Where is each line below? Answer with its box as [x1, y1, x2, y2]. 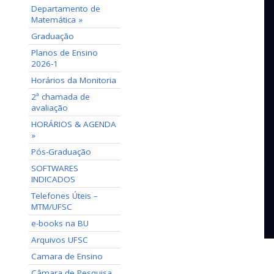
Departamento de [31, 3, 100, 14]
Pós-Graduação [31, 146, 91, 157]
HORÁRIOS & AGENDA [31, 119, 116, 130]
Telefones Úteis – [31, 190, 98, 201]
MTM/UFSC [31, 201, 72, 212]
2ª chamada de [31, 91, 90, 102]
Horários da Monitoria [31, 75, 116, 86]
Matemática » [31, 14, 83, 25]
